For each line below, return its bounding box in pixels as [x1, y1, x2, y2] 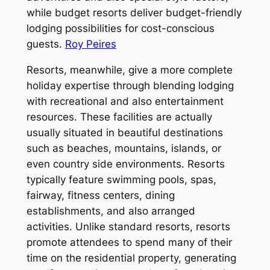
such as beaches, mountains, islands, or [26, 142, 221, 154]
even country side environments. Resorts [26, 157, 225, 170]
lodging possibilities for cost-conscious [26, 22, 215, 34]
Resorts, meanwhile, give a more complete [26, 63, 233, 76]
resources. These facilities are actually [26, 110, 212, 123]
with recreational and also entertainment [26, 95, 224, 107]
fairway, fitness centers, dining [26, 189, 175, 201]
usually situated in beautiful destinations [26, 126, 223, 139]
